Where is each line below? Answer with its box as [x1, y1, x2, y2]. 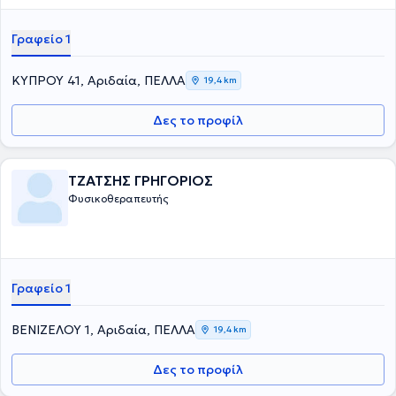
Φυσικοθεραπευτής [68, 192, 169, 205]
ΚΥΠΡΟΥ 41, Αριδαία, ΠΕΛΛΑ [11, 72, 186, 88]
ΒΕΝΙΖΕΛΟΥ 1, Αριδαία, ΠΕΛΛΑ [11, 322, 195, 338]
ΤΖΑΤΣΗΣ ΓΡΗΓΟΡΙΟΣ [68, 171, 213, 189]
